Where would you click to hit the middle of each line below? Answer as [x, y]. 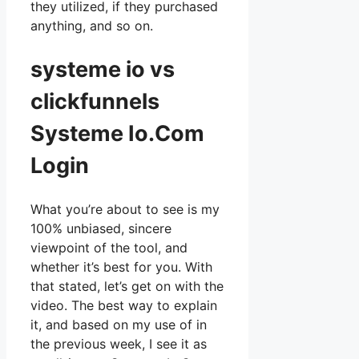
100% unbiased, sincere [101, 229]
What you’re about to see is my [125, 210]
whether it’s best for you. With [121, 267]
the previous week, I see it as [119, 344]
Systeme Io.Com [117, 133]
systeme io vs [103, 69]
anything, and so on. [92, 26]
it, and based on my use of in [119, 325]
